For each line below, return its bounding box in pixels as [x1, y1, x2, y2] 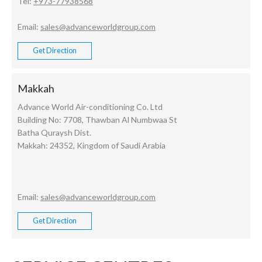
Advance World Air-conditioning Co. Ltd [18, 101, 163, 112]
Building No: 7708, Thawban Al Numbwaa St [18, 114, 177, 125]
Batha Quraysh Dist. [18, 127, 91, 137]
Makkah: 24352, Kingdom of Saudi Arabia [18, 140, 166, 150]
